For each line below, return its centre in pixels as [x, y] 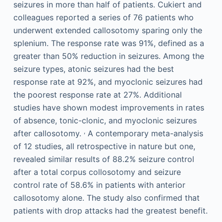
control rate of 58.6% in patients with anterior [99, 185]
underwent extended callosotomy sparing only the [108, 30]
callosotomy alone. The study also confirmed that [106, 198]
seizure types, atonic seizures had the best [93, 69]
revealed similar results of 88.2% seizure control [104, 159]
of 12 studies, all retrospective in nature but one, [104, 146]
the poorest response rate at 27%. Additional [97, 95]
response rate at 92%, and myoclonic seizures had [108, 82]
